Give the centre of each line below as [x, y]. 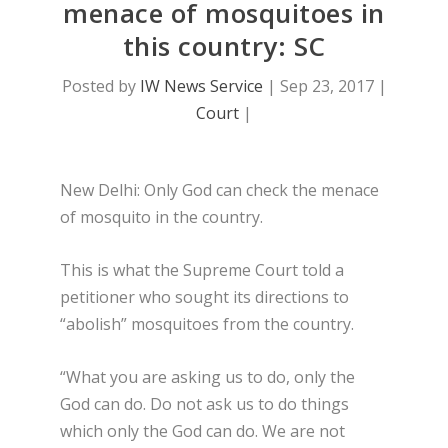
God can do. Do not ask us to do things [204, 403]
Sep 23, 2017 [326, 86]
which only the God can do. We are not [202, 430]
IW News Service [201, 86]
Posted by [100, 86]
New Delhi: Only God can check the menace [219, 190]
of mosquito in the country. [161, 217]
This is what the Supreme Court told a [202, 269]
